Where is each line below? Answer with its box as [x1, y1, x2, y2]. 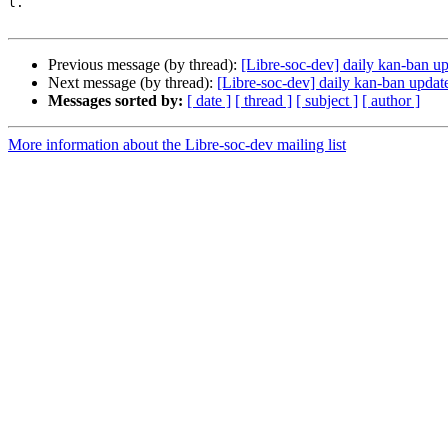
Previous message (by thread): [48, 56, 241, 74]
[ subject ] [296, 92, 358, 110]
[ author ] [362, 92, 420, 110]
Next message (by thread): [48, 74, 217, 92]
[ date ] [187, 92, 231, 110]
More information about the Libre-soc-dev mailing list [8, 136, 346, 154]
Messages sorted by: [48, 92, 183, 110]
